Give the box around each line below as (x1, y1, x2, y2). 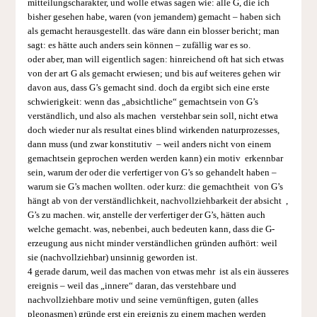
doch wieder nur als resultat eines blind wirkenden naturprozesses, (27, 125, 279, 136)
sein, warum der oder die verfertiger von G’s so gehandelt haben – (27, 168, 277, 178)
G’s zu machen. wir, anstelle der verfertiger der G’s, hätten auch (27, 210, 265, 221)
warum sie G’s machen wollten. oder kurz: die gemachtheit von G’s (27, 182, 283, 192)
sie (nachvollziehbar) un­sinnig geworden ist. (27, 253, 197, 263)
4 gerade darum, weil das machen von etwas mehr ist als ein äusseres (27, 267, 289, 277)
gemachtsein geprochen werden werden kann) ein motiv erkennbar (27, 154, 283, 164)
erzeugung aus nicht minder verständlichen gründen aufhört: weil (27, 238, 277, 249)
